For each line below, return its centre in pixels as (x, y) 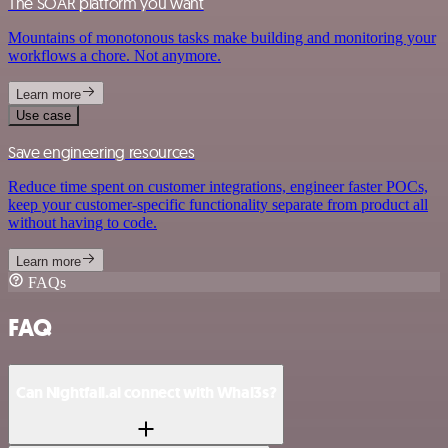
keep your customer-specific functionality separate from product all (218, 204)
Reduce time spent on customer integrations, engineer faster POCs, (218, 186)
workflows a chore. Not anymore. (114, 55)
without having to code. (82, 222)
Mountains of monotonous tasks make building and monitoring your (222, 37)
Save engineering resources (101, 151)
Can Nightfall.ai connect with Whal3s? (146, 393)
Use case (43, 115)
